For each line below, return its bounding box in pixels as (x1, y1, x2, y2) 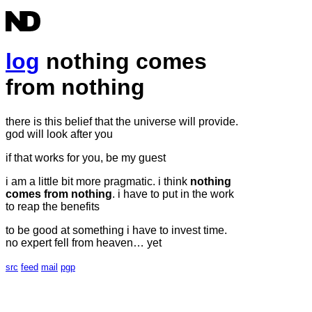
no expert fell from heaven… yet (6, 236, 162, 249)
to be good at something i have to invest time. (6, 224, 227, 236)
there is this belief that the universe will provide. (6, 115, 238, 127)
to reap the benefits (6, 200, 100, 212)
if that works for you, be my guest (6, 151, 166, 164)
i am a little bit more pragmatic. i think (6, 175, 190, 187)
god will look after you (6, 127, 113, 140)
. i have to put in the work (112, 187, 234, 200)
